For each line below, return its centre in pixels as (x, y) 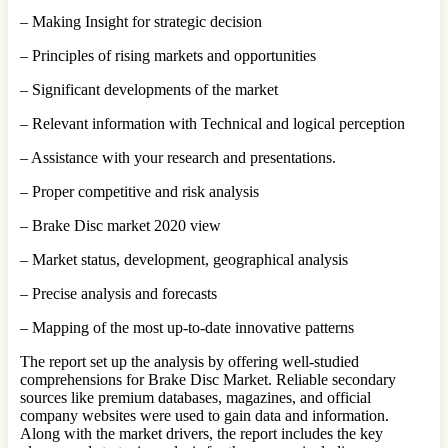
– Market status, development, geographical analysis (184, 260)
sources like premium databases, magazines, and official (195, 398)
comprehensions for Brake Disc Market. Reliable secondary (208, 380)
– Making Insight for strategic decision (141, 22)
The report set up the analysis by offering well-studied (189, 362)
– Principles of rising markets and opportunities (168, 56)
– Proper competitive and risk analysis (139, 192)
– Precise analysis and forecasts (118, 294)
